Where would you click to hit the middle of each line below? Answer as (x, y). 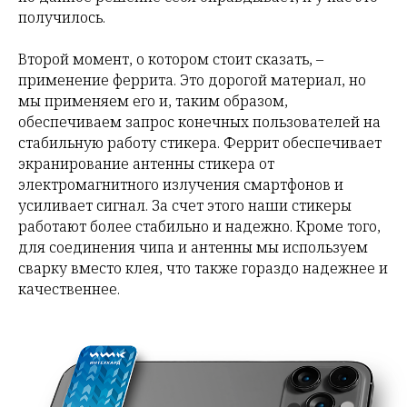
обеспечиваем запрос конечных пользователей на (199, 122)
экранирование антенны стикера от (146, 164)
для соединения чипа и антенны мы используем (193, 248)
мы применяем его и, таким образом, (153, 101)
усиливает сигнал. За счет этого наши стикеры (185, 206)
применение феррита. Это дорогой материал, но (192, 80)
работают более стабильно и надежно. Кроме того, (199, 227)
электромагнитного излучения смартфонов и (181, 185)
